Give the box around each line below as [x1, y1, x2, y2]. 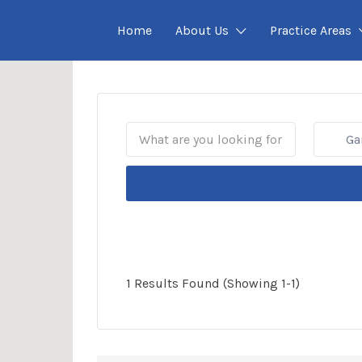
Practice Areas [270, 23, 351, 38]
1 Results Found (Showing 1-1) [125, 276, 300, 292]
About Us [175, 23, 229, 38]
